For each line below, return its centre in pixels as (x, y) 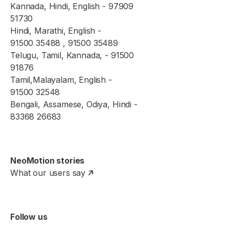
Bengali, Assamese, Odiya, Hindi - (74, 105)
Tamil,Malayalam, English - (61, 80)
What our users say (48, 173)
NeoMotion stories (48, 161)
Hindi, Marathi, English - (56, 31)
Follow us (29, 217)
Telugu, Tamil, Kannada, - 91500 (72, 55)
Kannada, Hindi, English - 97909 (72, 6)
